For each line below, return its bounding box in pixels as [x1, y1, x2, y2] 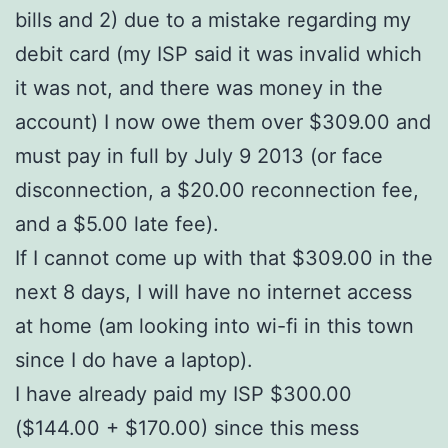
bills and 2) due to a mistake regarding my [15, 7, 411, 32]
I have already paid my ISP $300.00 [15, 381, 352, 406]
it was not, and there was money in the [15, 75, 383, 100]
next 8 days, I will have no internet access [15, 279, 412, 304]
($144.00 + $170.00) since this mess [15, 415, 359, 440]
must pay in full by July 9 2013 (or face [15, 143, 383, 168]
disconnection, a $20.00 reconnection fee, [15, 177, 419, 202]
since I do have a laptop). [15, 347, 253, 372]
